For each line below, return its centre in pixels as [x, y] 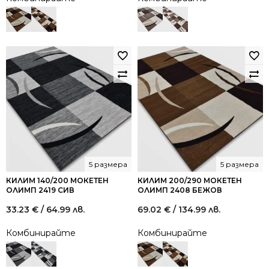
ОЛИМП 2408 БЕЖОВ [180, 190]
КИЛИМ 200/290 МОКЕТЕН [190, 180]
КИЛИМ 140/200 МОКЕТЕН [57, 180]
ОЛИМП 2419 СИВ [40, 190]
